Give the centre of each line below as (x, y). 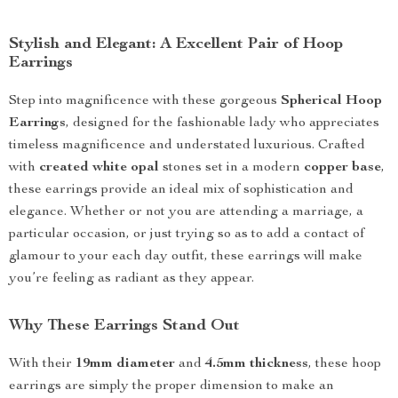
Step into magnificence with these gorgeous (145, 101)
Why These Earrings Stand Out (124, 326)
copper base (342, 168)
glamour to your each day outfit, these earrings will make (186, 257)
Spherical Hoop (331, 101)
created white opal (99, 168)
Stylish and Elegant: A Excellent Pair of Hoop (176, 44)
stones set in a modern (231, 168)
